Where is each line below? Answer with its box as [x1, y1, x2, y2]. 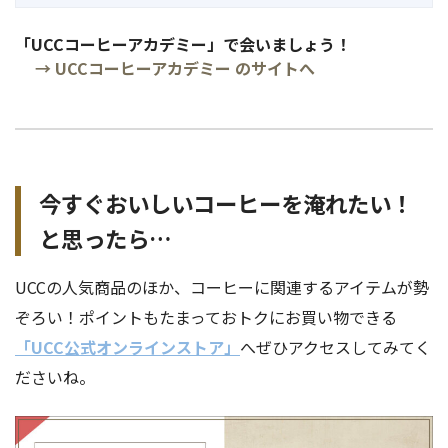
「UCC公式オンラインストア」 [15, 334, 240, 359]
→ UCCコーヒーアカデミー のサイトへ [35, 56, 315, 81]
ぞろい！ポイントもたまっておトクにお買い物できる [15, 304, 397, 329]
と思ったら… [39, 222, 172, 255]
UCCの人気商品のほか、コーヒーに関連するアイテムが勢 [15, 274, 429, 299]
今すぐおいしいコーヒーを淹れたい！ [39, 187, 413, 220]
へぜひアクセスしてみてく [240, 334, 431, 359]
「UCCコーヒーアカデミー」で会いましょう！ [15, 32, 351, 57]
